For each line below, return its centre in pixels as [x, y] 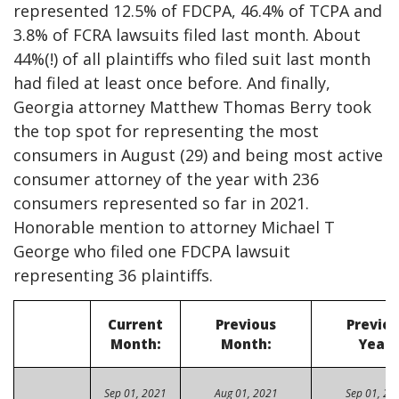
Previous [246, 325]
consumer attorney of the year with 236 [166, 179]
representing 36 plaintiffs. [113, 275]
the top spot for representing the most [166, 130]
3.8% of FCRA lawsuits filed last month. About [187, 34]
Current [135, 325]
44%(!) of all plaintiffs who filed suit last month [192, 58]
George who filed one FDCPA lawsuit [152, 251]
